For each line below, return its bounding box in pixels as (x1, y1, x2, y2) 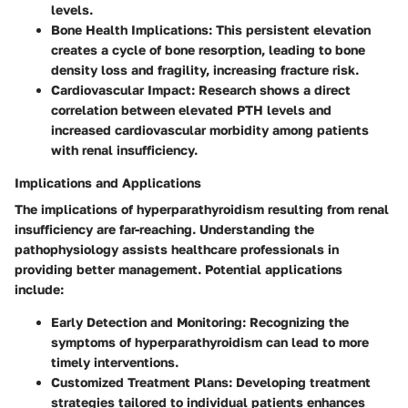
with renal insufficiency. (51, 141, 198, 158)
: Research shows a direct (191, 81, 351, 97)
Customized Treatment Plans (51, 373, 229, 390)
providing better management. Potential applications (15, 260, 342, 277)
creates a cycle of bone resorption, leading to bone (51, 41, 365, 57)
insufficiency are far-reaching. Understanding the (15, 220, 314, 237)
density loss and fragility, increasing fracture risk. (51, 61, 359, 77)
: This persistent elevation (209, 21, 371, 37)
